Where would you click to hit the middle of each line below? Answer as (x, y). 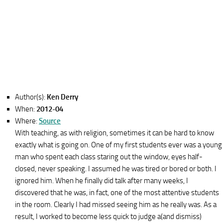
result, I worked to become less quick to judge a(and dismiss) (108, 217)
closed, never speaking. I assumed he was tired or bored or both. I (116, 169)
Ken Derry (62, 97)
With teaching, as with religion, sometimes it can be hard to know (114, 133)
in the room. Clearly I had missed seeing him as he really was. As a (116, 205)
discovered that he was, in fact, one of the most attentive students (117, 193)
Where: (27, 121)
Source (50, 121)
